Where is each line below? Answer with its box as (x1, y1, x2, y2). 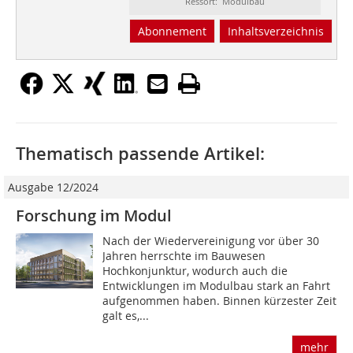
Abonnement (137, 24, 206, 39)
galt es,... (102, 308, 150, 324)
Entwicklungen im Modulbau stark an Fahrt (102, 278, 331, 294)
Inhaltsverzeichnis (227, 24, 324, 39)
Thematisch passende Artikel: (16, 142, 265, 166)
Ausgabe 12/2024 (8, 180, 98, 195)
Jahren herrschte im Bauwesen (102, 248, 266, 264)
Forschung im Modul (16, 205, 172, 227)
